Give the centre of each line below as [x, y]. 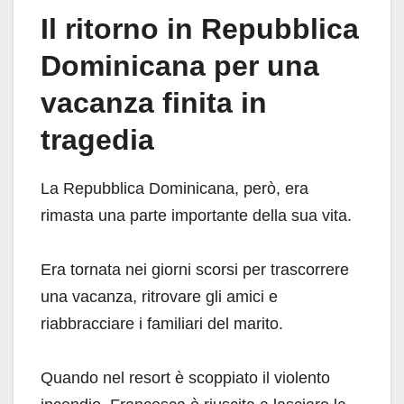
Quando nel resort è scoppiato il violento [185, 377]
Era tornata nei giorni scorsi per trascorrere [195, 269]
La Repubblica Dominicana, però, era [174, 188]
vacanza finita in [154, 102]
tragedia [97, 139]
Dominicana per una [180, 65]
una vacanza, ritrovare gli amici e [159, 296]
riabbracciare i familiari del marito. [162, 323]
